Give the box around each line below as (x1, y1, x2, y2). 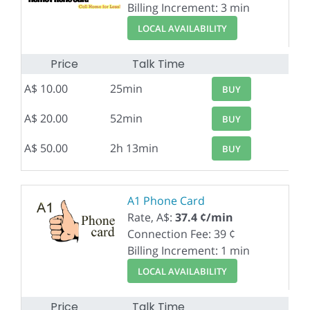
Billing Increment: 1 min (127, 243, 250, 258)
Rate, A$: (127, 210, 175, 225)
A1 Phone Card (127, 193, 205, 208)
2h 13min (110, 140, 158, 156)
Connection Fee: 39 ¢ (127, 226, 235, 241)
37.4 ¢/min (175, 210, 233, 225)
